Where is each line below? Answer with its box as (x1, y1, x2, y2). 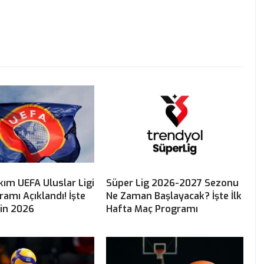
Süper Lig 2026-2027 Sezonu (106, 177, 239, 190)
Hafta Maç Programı (106, 203, 198, 216)
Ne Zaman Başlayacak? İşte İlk (106, 190, 242, 203)
